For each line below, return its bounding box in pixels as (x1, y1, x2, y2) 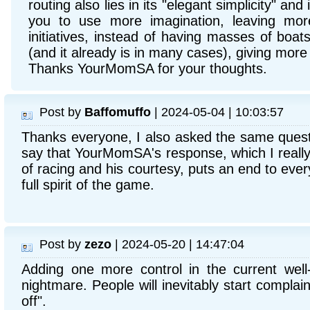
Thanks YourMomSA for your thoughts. (28, 61, 267, 76)
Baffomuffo (84, 104, 151, 119)
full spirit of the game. (21, 177, 154, 192)
